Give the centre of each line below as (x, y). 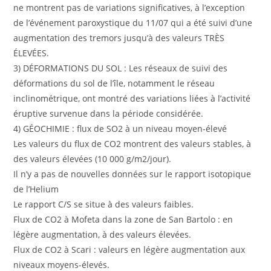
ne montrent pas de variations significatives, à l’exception (129, 8)
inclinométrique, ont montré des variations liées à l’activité (132, 99)
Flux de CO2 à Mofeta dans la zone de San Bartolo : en (123, 220)
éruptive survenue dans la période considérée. (109, 114)
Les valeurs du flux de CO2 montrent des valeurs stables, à (132, 144)
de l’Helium (36, 189)
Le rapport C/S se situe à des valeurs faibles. (104, 204)
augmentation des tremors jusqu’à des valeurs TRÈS (119, 38)
